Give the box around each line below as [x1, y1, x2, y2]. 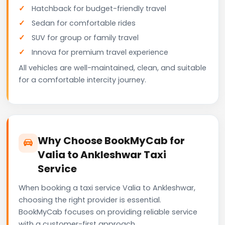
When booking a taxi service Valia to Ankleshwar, [19, 182, 195, 193]
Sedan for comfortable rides [32, 18, 136, 28]
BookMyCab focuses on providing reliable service [19, 206, 197, 217]
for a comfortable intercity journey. [19, 74, 146, 85]
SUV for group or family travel [32, 32, 139, 43]
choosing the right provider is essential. [19, 194, 161, 205]
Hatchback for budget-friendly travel [32, 3, 166, 14]
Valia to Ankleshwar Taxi [38, 147, 166, 162]
